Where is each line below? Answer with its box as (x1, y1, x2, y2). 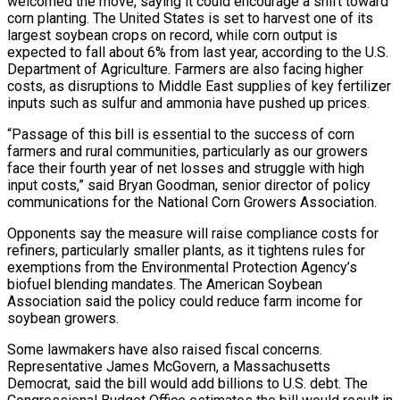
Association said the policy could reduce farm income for (7, 292, 362, 310)
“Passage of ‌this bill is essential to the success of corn (7, 125, 354, 143)
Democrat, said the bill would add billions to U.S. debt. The (7, 374, 368, 392)
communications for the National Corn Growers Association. (7, 193, 377, 211)
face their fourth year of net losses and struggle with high (7, 159, 364, 177)
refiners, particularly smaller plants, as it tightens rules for (7, 241, 365, 259)
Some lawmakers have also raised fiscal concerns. (7, 340, 322, 358)
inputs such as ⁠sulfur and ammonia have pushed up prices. (7, 94, 370, 112)
